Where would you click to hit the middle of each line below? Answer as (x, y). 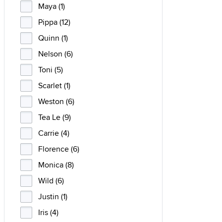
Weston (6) (56, 101)
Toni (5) (51, 70)
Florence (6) (59, 149)
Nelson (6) (55, 54)
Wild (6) (51, 181)
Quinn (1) (53, 38)
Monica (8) (56, 165)
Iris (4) (48, 212)
